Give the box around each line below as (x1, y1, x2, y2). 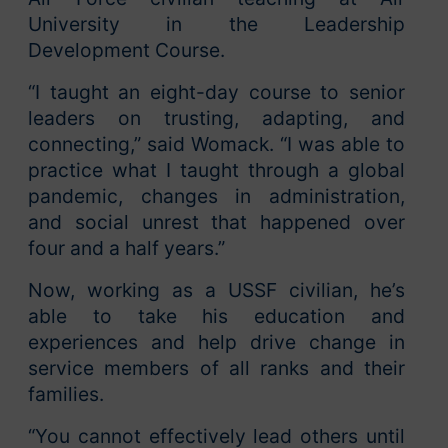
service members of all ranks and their (28, 355, 405, 380)
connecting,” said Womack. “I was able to (28, 131, 405, 156)
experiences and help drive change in (28, 329, 405, 354)
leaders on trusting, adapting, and (28, 105, 405, 130)
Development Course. (28, 37, 225, 62)
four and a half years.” (28, 235, 225, 260)
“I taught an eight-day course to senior (28, 79, 405, 104)
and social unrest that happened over (28, 209, 405, 234)
